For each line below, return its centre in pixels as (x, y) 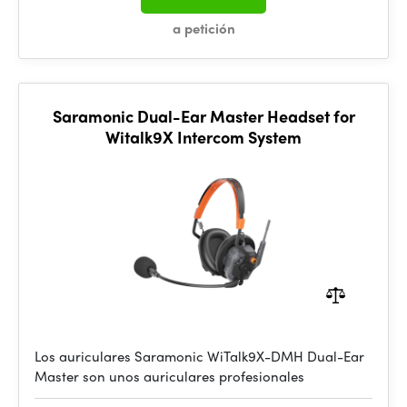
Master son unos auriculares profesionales (169, 376)
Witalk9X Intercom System (203, 137)
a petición (203, 28)
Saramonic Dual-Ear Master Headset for (203, 116)
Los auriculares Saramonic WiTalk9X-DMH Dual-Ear (199, 356)
